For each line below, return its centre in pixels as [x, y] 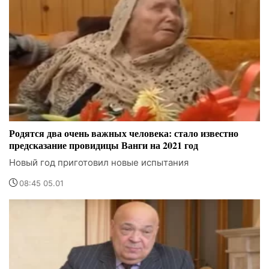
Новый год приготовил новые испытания [99, 163]
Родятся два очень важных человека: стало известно [124, 133]
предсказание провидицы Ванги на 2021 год [104, 145]
